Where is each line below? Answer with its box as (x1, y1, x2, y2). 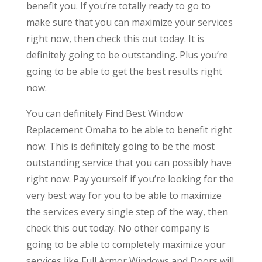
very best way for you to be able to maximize (26, 188, 222, 202)
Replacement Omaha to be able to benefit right (26, 123, 232, 136)
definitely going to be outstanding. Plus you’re (26, 48, 228, 61)
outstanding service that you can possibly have (26, 156, 232, 169)
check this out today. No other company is (26, 221, 210, 235)
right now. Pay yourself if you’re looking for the (26, 172, 234, 185)
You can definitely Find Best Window (26, 106, 183, 120)
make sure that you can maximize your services (26, 15, 233, 29)
